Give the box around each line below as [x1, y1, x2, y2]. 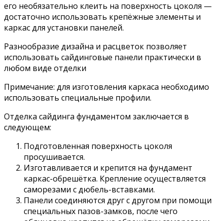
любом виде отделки [4, 62, 86, 74]
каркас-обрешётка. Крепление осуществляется [24, 173, 206, 184]
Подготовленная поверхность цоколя [24, 140, 172, 151]
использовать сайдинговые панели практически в [4, 51, 201, 63]
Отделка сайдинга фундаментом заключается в [4, 110, 189, 122]
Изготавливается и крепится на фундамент [24, 162, 192, 173]
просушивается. [24, 151, 85, 162]
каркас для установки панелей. [4, 22, 124, 33]
